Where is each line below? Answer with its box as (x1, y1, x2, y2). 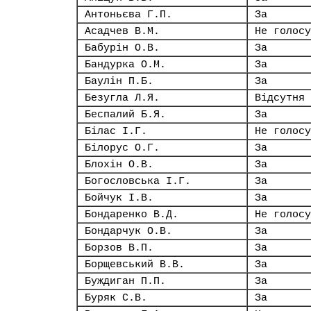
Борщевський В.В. (85, 259, 185, 270)
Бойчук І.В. (85, 192, 153, 203)
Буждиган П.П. (85, 276, 166, 287)
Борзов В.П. (85, 242, 153, 253)
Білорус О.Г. (85, 142, 160, 153)
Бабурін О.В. (85, 42, 160, 53)
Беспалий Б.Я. (85, 109, 166, 120)
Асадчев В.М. (85, 26, 160, 37)
